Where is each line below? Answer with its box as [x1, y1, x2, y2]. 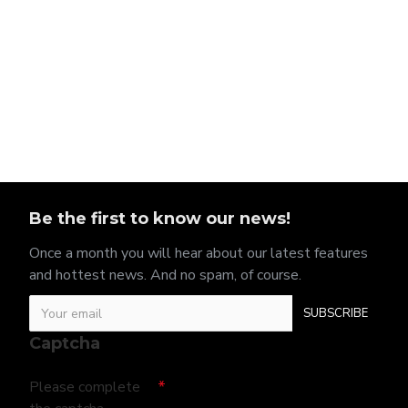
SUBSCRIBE [303, 304, 368, 321]
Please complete [29, 377, 140, 397]
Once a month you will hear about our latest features [29, 243, 368, 263]
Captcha [29, 333, 100, 353]
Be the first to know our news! [29, 209, 291, 229]
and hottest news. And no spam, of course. [29, 265, 301, 285]
